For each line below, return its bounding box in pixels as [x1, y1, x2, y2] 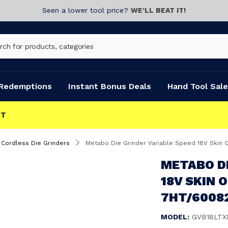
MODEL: [161, 213, 189, 221]
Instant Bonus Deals [68, 81, 151, 91]
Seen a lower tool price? [42, 6, 131, 14]
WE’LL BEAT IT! [131, 6, 186, 14]
